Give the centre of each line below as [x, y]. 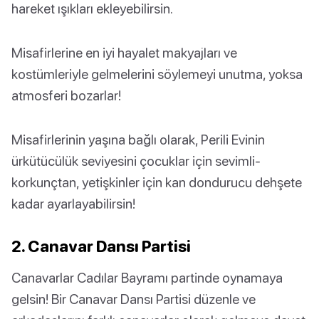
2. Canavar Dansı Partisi [101, 246]
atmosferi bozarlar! [66, 95]
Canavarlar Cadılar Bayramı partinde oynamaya [147, 278]
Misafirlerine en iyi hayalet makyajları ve [124, 53]
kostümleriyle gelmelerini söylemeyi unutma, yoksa [157, 74]
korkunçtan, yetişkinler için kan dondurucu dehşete [157, 182]
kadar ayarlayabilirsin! [73, 204]
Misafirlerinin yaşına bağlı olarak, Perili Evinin [138, 140]
